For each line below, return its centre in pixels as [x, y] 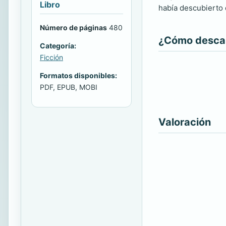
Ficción [51, 57]
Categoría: [58, 45]
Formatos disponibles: [78, 75]
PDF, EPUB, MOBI [69, 87]
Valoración [185, 122]
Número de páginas [73, 27]
